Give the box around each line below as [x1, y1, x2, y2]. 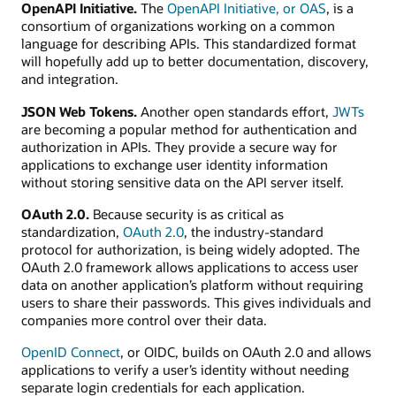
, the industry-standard [184, 222, 324, 240]
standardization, [21, 222, 123, 240]
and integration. [21, 70, 118, 88]
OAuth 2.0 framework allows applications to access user [21, 257, 359, 276]
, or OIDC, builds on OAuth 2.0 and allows [120, 343, 371, 362]
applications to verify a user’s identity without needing [21, 361, 349, 379]
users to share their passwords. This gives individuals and [21, 293, 371, 311]
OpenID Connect [21, 343, 120, 362]
